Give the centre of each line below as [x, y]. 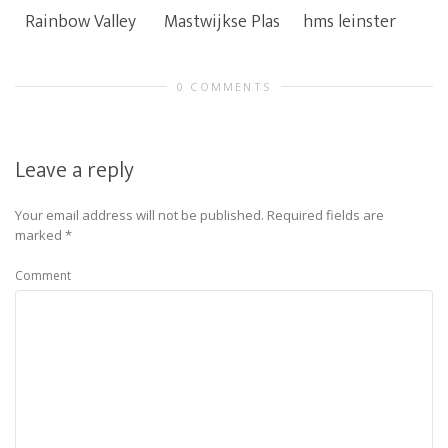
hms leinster [349, 22]
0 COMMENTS [224, 86]
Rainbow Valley [80, 22]
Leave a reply [74, 170]
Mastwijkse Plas [222, 22]
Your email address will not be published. [139, 215]
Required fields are [325, 215]
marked [40, 235]
